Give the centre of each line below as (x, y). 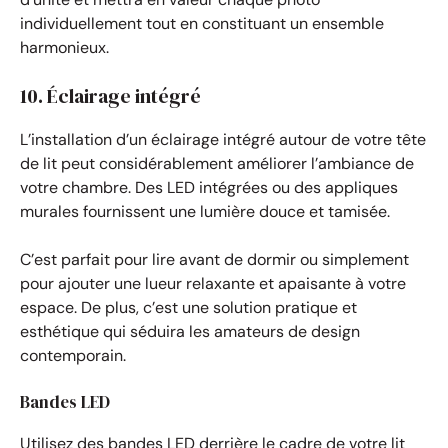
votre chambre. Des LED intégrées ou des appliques (209, 187)
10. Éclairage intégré (110, 95)
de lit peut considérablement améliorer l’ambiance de (217, 163)
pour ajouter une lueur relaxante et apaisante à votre (213, 283)
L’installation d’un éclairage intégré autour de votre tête (223, 139)
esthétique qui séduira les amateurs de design (190, 331)
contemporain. (73, 355)
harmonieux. (64, 47)
